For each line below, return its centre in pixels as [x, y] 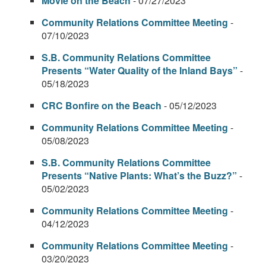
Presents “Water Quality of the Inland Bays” [140, 70]
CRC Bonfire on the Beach [102, 105]
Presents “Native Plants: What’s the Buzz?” [139, 175]
